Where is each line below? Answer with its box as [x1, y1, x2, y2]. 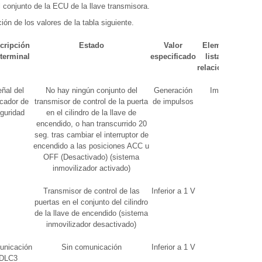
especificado [150, 52, 196, 61]
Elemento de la [202, 41, 257, 50]
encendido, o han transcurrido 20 [36, 119, 147, 128]
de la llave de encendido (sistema [35, 209, 148, 218]
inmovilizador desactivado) [46, 220, 136, 229]
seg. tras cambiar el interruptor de [34, 130, 149, 139]
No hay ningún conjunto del [45, 86, 137, 95]
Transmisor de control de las [43, 187, 140, 195]
